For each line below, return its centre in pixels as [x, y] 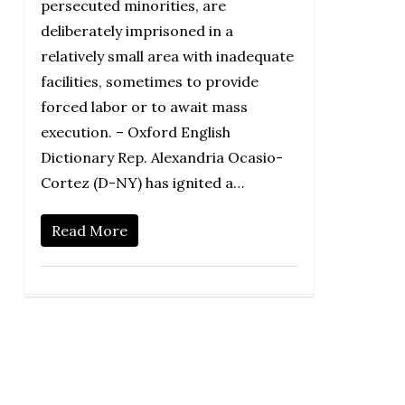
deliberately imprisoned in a [137, 30]
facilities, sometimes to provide [149, 81]
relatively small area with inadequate [167, 56]
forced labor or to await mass [144, 106]
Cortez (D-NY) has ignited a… [142, 182]
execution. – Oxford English [135, 132]
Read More [89, 230]
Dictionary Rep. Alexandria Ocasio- [161, 157]
